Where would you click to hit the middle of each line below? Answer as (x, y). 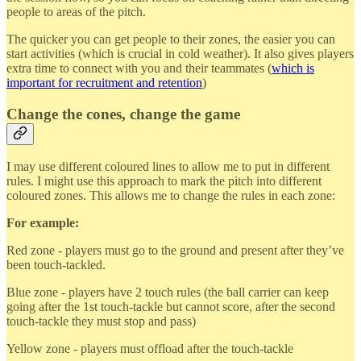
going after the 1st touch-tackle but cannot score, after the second (171, 307)
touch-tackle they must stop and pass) (101, 322)
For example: (43, 223)
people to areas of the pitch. (76, 11)
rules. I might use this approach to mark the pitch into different (164, 181)
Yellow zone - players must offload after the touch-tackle (150, 349)
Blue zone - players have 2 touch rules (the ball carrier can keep (168, 293)
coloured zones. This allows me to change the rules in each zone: (171, 196)
